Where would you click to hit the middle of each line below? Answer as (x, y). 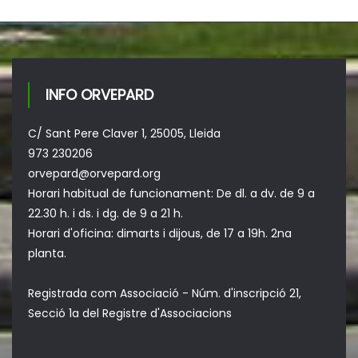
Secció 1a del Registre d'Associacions (130, 313)
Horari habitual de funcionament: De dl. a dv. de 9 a (172, 193)
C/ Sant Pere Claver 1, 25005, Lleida (125, 133)
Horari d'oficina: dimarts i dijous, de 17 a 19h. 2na (160, 233)
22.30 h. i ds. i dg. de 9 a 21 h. (106, 213)
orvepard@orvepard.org (95, 173)
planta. (48, 253)
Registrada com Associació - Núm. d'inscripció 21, (165, 293)
